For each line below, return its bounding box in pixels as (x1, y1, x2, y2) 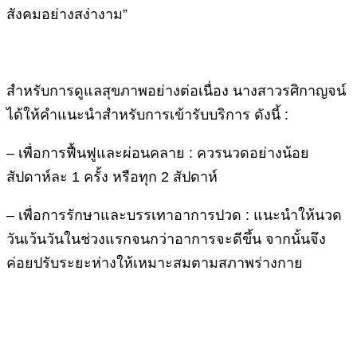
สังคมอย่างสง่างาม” (6, 6, 127, 22)
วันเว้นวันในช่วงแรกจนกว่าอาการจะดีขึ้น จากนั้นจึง (6, 230, 326, 247)
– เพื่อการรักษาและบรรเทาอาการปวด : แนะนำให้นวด (6, 206, 342, 223)
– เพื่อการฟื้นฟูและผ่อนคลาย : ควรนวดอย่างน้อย (6, 144, 309, 161)
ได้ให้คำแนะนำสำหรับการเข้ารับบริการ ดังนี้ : (6, 106, 288, 123)
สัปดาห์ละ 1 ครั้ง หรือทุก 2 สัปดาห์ (6, 168, 218, 185)
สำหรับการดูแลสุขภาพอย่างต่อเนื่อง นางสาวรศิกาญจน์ (6, 82, 346, 99)
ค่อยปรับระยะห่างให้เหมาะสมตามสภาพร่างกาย (6, 254, 303, 271)
